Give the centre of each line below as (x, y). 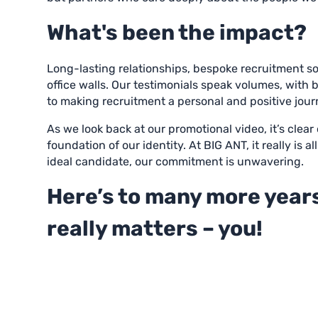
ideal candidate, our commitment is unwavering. (175, 162)
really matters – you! (154, 229)
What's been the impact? (176, 33)
